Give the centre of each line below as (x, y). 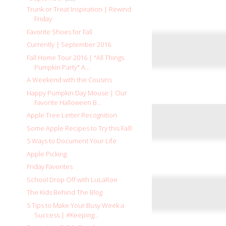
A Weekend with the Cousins (70, 80)
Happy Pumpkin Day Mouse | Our (77, 93)
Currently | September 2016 (69, 45)
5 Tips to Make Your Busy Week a (76, 205)
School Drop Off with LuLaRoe (72, 179)
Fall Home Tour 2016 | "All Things (76, 57)
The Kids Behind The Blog (65, 192)
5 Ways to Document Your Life (72, 141)
